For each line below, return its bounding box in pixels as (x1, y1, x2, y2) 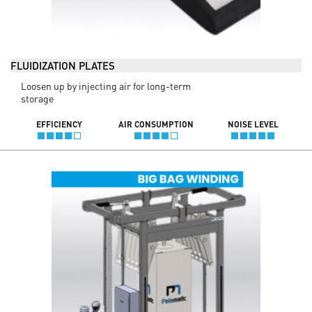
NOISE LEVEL (227, 119, 279, 129)
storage (21, 92, 54, 104)
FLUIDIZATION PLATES (10, 59, 115, 72)
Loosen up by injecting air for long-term (21, 79, 191, 92)
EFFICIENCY (36, 119, 82, 129)
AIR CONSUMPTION (118, 119, 194, 129)
